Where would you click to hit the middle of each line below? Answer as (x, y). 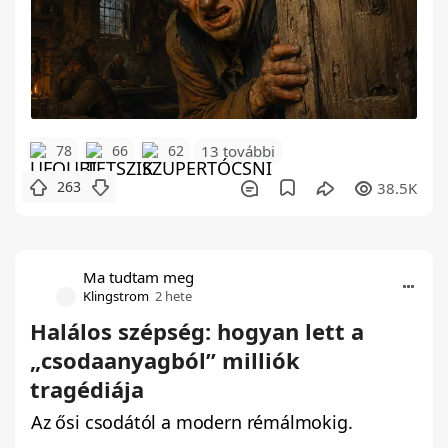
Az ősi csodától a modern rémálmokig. (192, 422)
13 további (238, 151)
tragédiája (87, 389)
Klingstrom (116, 296)
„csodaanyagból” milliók (165, 360)
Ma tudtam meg (138, 277)
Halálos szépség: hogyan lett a (197, 331)
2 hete (173, 296)
